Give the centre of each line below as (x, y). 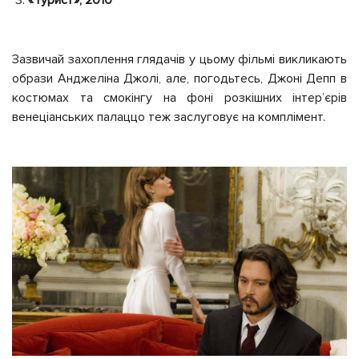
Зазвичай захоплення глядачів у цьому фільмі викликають (179, 60)
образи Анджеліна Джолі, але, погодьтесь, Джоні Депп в (179, 79)
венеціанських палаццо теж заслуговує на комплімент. (169, 117)
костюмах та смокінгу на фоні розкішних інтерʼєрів (179, 98)
